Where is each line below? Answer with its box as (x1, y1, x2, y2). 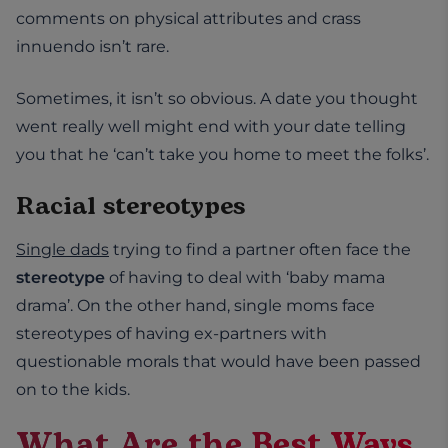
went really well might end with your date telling (16, 116, 406, 136)
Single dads (16, 239, 109, 259)
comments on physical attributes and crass (16, 8, 361, 28)
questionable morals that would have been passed (16, 351, 421, 371)
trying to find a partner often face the (109, 239, 411, 259)
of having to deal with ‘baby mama (105, 267, 385, 287)
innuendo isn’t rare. (16, 36, 169, 56)
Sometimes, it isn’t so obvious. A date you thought (16, 88, 418, 108)
